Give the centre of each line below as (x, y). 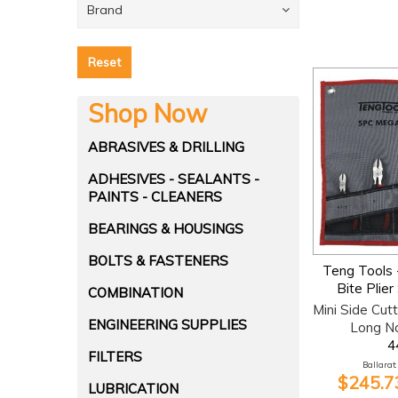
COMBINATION (135, 293)
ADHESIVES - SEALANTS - (174, 179)
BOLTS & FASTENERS (158, 261)
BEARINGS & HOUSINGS (166, 229)
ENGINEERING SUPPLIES (167, 325)
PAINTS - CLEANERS (155, 197)
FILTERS (115, 357)
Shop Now (147, 113)
